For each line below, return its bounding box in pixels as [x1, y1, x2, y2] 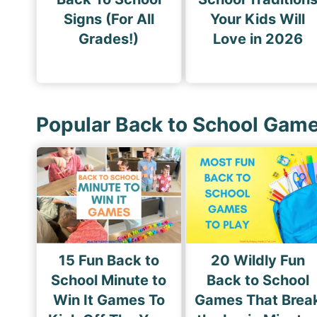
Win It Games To [52, 292, 165, 309]
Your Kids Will [210, 11, 306, 28]
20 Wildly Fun [210, 252, 305, 270]
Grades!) [79, 30, 139, 48]
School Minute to [51, 272, 167, 289]
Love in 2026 [212, 30, 303, 48]
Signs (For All [63, 11, 154, 28]
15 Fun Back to [58, 252, 159, 270]
